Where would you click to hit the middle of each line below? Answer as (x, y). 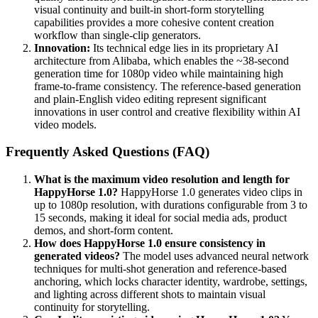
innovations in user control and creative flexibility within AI (167, 111)
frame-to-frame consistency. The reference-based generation (168, 86)
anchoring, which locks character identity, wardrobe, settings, (171, 281)
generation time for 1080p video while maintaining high (159, 73)
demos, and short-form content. (104, 230)
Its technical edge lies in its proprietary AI (184, 48)
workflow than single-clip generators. (117, 35)
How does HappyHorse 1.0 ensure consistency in (150, 243)
